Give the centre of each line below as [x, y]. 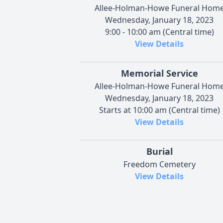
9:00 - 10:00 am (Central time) [159, 32]
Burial [159, 151]
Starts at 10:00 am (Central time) [159, 110]
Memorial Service [159, 73]
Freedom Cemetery [159, 164]
